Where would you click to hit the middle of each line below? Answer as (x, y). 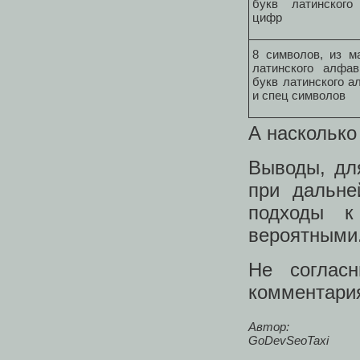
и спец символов (299, 95)
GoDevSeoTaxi (288, 340)
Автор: (269, 326)
